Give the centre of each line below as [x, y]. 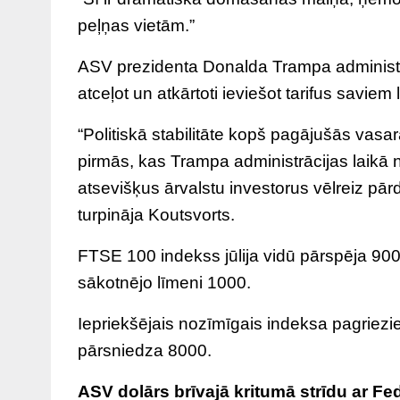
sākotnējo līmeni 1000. [164, 282]
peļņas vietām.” [136, 25]
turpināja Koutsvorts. [156, 214]
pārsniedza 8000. [145, 350]
